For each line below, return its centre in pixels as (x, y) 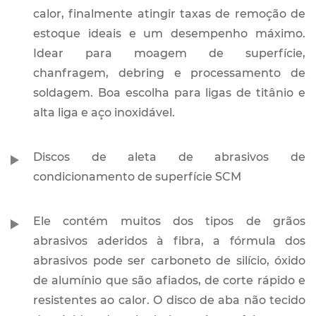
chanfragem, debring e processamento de (169, 73)
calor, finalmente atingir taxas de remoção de (169, 14)
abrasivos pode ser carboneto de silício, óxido (169, 261)
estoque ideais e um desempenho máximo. (169, 34)
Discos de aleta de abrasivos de (169, 157)
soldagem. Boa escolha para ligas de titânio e (169, 93)
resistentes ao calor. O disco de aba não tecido (169, 300)
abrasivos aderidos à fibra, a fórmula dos (169, 241)
